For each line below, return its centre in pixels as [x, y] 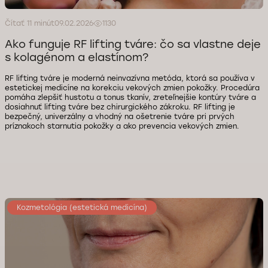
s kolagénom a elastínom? [77, 57]
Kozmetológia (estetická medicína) [82, 208]
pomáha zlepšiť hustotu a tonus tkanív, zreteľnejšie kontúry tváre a [130, 98]
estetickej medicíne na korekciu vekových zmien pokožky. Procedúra [132, 88]
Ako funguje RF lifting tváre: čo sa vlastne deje [133, 44]
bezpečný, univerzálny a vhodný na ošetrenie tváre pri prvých [120, 117]
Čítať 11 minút [30, 23]
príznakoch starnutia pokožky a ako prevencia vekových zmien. [122, 126]
